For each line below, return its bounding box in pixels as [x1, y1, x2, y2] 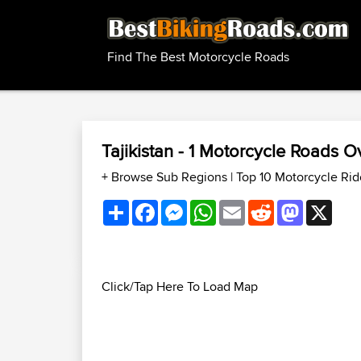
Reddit [274, 197, 311, 215]
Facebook [158, 197, 214, 215]
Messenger [187, 197, 249, 215]
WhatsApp [216, 197, 274, 215]
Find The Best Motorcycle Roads [107, 48, 289, 67]
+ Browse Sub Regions [102, 168, 230, 186]
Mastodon [303, 197, 359, 215]
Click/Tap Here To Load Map [102, 277, 258, 296]
